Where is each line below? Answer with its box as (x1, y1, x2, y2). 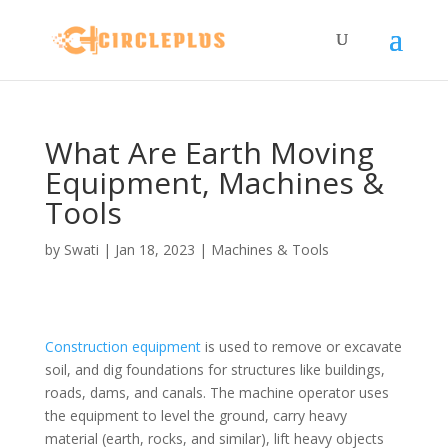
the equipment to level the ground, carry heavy (44, 406, 347, 425)
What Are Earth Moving (44, 132, 374, 173)
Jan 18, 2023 (114, 240, 195, 259)
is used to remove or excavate (200, 337, 402, 356)
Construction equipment (44, 337, 201, 356)
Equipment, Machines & (44, 162, 384, 203)
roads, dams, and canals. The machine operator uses (44, 383, 389, 402)
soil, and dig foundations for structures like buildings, (44, 360, 385, 379)
